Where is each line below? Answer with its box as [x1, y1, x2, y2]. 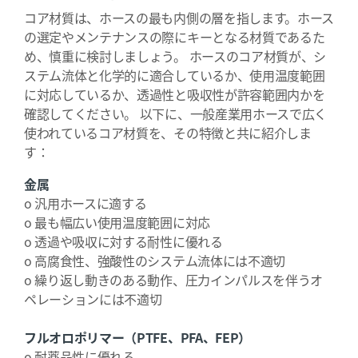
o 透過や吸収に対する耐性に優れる [24, 232, 223, 251]
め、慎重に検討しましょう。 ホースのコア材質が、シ [24, 46, 327, 66]
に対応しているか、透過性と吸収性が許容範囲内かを [24, 85, 325, 104]
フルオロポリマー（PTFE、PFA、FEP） [24, 328, 251, 347]
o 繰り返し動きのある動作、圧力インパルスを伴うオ [24, 270, 323, 289]
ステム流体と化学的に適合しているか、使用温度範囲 [24, 66, 325, 85]
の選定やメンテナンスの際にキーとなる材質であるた [24, 27, 325, 46]
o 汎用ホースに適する [24, 193, 147, 213]
